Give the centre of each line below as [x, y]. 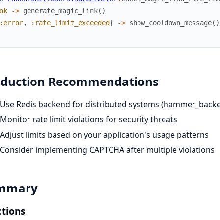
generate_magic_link [60, 11]
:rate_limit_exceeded [70, 22]
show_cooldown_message [170, 22]
